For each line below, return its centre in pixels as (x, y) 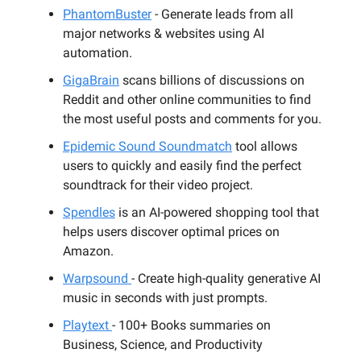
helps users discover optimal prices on (171, 232)
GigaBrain (91, 81)
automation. (98, 53)
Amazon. (88, 251)
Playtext (87, 326)
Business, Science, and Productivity (163, 345)
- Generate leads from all (222, 15)
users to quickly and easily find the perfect (182, 166)
